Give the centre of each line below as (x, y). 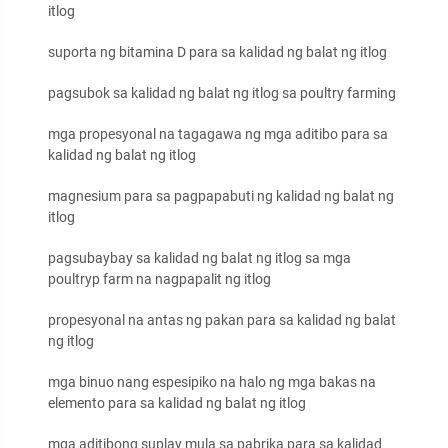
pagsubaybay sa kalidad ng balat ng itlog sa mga (199, 258)
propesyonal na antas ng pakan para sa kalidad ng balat (222, 320)
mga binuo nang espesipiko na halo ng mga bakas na (212, 382)
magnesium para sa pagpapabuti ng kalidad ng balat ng (221, 196)
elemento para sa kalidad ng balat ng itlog (177, 403)
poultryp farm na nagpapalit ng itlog (159, 279)
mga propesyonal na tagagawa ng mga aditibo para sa (218, 134)
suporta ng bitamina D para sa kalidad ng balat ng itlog (217, 52)
